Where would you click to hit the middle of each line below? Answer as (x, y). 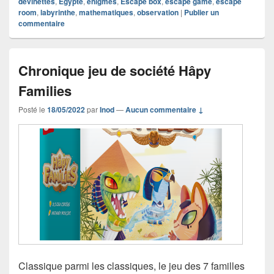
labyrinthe (58, 13)
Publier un (202, 13)
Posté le (33, 109)
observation (158, 13)
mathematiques (106, 13)
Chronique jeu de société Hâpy (115, 71)
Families (45, 91)
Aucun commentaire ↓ (165, 110)
